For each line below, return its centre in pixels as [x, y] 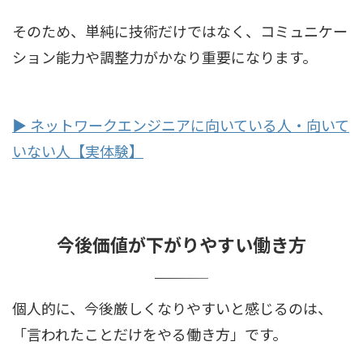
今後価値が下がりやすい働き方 [181, 243]
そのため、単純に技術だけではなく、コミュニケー [180, 30]
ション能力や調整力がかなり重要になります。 [164, 56]
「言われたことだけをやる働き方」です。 [149, 333]
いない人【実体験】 [78, 150]
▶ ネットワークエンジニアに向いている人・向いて [181, 124]
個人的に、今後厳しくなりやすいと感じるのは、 [172, 307]
